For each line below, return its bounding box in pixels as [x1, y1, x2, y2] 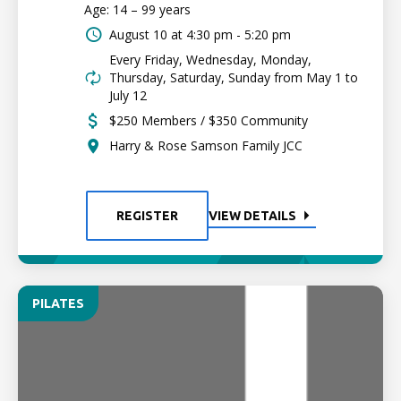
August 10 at [109, 26, 183, 43]
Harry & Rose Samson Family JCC [109, 137, 303, 154]
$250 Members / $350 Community [109, 112, 308, 129]
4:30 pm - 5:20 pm [186, 26, 291, 43]
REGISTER [115, 209, 178, 223]
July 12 [109, 87, 147, 104]
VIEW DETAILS [208, 209, 296, 223]
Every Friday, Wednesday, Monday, [109, 51, 311, 68]
